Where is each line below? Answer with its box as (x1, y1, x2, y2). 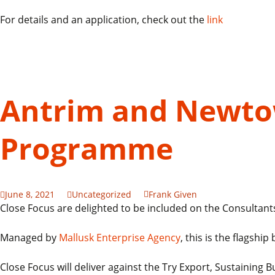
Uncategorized (72, 188, 131, 200)
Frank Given (149, 188, 197, 200)
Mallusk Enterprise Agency (59, 231, 180, 244)
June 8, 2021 (5, 188, 55, 200)
